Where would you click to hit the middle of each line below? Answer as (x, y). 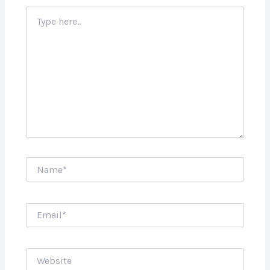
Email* (39, 208)
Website (42, 254)
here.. (36, 24)
